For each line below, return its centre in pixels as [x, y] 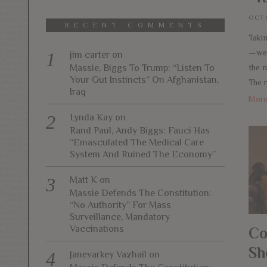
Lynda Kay [91, 117]
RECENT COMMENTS [135, 25]
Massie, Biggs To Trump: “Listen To [142, 68]
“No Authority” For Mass [120, 205]
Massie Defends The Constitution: [141, 193]
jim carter [90, 55]
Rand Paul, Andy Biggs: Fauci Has [140, 130]
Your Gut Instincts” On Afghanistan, [144, 80]
